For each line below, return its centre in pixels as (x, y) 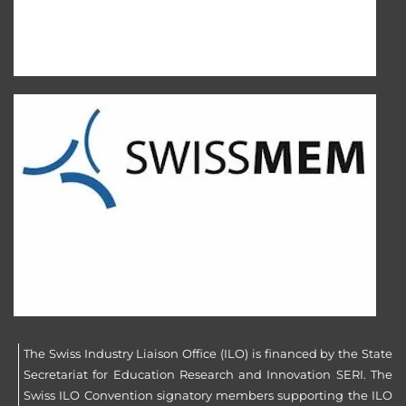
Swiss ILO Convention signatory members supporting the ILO (208, 395)
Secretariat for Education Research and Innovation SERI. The (208, 374)
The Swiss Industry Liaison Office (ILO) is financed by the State (208, 353)
